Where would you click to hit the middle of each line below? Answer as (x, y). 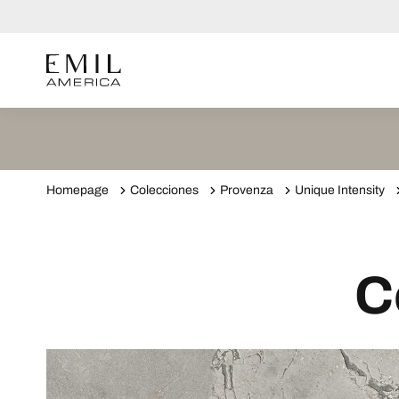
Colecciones (164, 190)
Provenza (247, 190)
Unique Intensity (340, 190)
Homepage (77, 190)
